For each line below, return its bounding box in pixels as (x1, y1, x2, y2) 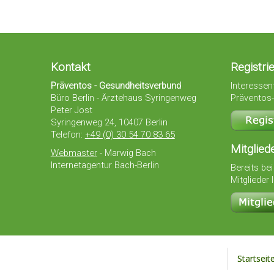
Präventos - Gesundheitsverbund (50, 80, 181, 92)
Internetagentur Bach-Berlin (50, 160, 159, 171)
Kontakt (50, 61, 91, 75)
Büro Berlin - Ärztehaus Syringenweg (50, 92, 196, 104)
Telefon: (50, 129, 85, 141)
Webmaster (50, 147, 97, 159)
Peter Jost (50, 105, 92, 116)
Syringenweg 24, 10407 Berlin (50, 117, 168, 128)
